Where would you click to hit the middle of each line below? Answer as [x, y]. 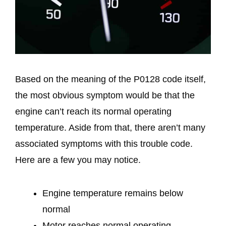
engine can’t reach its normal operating [93, 112]
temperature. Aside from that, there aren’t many [110, 128]
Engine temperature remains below [113, 193]
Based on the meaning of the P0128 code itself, [110, 79]
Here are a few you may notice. [78, 160]
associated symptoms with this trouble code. [104, 144]
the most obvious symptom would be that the [105, 96]
